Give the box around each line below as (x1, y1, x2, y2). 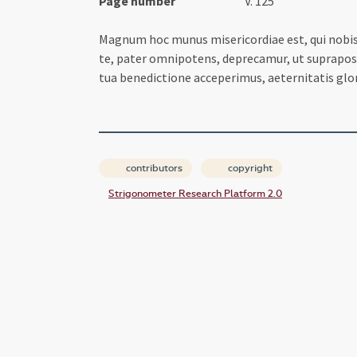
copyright (226, 162, 273, 174)
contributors (124, 162, 182, 174)
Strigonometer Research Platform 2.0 (108, 187, 282, 199)
